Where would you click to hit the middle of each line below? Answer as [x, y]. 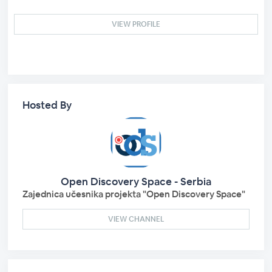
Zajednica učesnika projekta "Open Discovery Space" [134, 194]
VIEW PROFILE [136, 24]
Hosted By [47, 105]
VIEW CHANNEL [136, 219]
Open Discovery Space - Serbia [136, 182]
